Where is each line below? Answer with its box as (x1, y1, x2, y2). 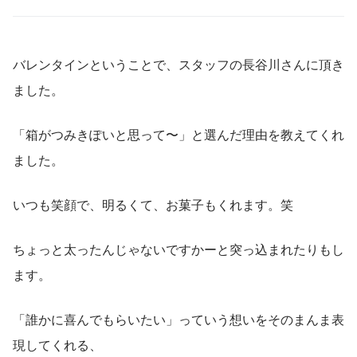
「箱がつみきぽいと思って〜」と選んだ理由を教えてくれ (13, 124, 344, 143)
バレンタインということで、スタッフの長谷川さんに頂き (13, 54, 344, 73)
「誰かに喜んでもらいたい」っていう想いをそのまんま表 (13, 309, 344, 328)
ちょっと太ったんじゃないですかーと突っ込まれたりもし (13, 239, 344, 258)
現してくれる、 (13, 335, 102, 354)
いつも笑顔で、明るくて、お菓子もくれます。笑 (13, 194, 293, 214)
